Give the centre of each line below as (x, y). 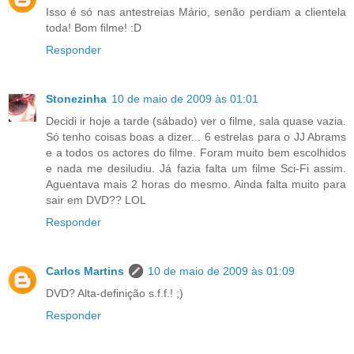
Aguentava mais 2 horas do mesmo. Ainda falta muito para (196, 185)
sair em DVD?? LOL (96, 200)
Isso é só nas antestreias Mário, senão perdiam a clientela (196, 12)
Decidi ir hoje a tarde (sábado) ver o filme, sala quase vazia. (196, 121)
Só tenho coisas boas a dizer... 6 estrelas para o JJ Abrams (196, 137)
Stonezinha (76, 99)
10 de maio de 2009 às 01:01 (185, 99)
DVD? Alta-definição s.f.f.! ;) (115, 294)
